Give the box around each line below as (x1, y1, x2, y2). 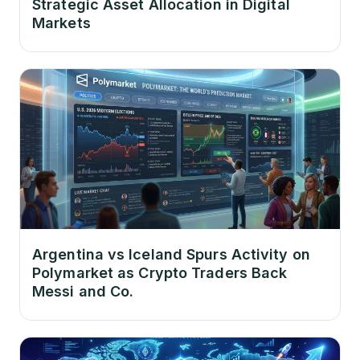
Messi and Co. (32, 283, 134, 301)
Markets (32, 14, 91, 32)
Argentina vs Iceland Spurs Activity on (32, 246, 310, 264)
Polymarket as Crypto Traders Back (32, 264, 288, 282)
